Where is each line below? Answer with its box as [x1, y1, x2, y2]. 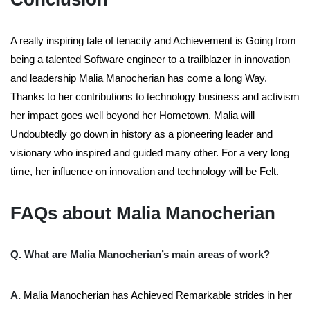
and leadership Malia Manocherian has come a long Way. [10, 72, 267, 84]
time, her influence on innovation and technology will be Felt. [10, 165, 279, 178]
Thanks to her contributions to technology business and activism [10, 91, 300, 103]
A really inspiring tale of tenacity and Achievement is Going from [10, 35, 296, 47]
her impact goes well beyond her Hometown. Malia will [10, 109, 255, 122]
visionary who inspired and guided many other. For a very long [10, 147, 289, 159]
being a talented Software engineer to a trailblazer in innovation [10, 53, 290, 66]
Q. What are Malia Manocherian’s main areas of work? [10, 248, 270, 261]
